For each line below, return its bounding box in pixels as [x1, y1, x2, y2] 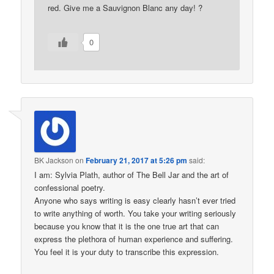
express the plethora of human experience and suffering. [34, 232, 234, 245]
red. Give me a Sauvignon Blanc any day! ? [48, 2, 203, 14]
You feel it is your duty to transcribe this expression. [34, 245, 220, 257]
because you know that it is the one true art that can [34, 220, 220, 232]
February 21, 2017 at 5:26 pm [86, 154, 188, 166]
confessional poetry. [34, 181, 106, 193]
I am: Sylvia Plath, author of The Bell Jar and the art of [34, 168, 229, 180]
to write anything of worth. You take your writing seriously [34, 207, 237, 219]
